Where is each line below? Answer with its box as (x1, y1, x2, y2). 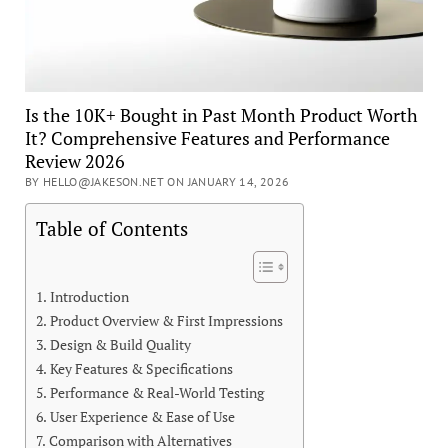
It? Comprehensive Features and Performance (24, 126, 390, 151)
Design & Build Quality (49, 335, 191, 355)
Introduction (49, 287, 129, 307)
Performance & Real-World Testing (49, 383, 264, 403)
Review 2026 (24, 149, 125, 174)
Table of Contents (35, 215, 188, 241)
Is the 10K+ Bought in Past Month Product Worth (24, 103, 418, 128)
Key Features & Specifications (49, 359, 233, 379)
